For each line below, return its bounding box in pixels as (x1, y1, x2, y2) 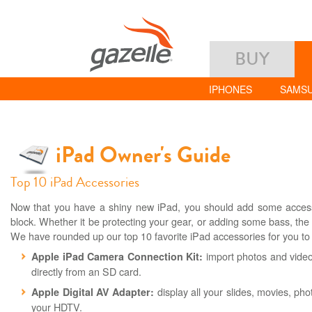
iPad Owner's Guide (56, 139, 231, 172)
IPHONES (208, 82, 252, 97)
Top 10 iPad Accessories (10, 172, 139, 193)
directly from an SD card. (31, 264, 142, 279)
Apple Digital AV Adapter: (31, 285, 155, 299)
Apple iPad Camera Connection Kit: (31, 249, 203, 264)
